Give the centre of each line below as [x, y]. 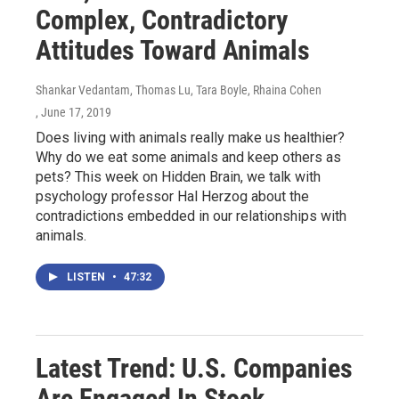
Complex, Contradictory [162, 20]
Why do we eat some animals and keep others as [188, 157]
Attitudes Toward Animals [173, 50]
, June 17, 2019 [73, 112]
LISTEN [87, 277]
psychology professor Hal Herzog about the [172, 196]
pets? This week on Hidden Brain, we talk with [178, 176]
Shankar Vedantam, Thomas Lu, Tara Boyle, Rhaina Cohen [179, 90]
